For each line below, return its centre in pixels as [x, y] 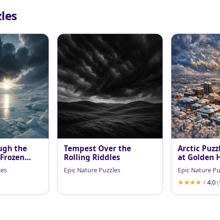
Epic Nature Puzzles [92, 170]
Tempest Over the [98, 148]
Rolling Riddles [92, 157]
